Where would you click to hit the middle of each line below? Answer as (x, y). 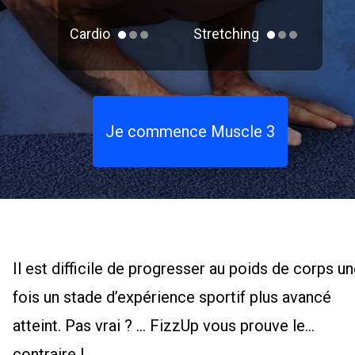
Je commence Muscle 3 (190, 132)
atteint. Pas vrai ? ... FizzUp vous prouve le (159, 326)
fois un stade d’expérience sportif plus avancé (172, 297)
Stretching (226, 34)
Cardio (90, 34)
